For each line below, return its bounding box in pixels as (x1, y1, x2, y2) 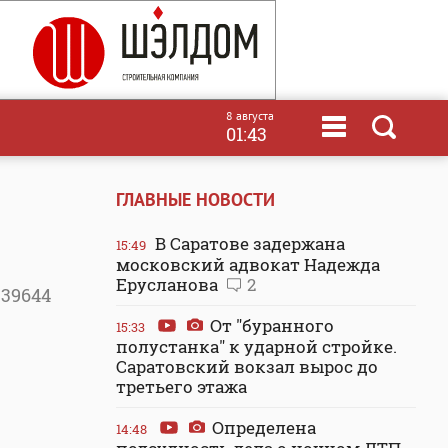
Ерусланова (116, 273, 222, 296)
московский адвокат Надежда (116, 253, 380, 276)
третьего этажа (116, 375, 247, 398)
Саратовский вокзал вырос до (116, 355, 378, 378)
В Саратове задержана (151, 232, 345, 255)
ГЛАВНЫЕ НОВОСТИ (116, 188, 275, 211)
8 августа (226, 108, 274, 123)
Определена (208, 416, 316, 439)
